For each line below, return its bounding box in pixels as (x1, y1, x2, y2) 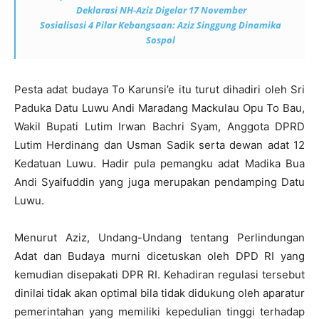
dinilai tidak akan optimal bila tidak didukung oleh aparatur (14, 286, 305, 300)
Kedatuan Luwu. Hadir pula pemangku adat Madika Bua (14, 157, 305, 170)
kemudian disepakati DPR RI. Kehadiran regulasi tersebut (14, 268, 305, 281)
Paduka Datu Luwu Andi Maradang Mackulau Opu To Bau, (14, 101, 305, 115)
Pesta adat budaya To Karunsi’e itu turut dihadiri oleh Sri (14, 83, 305, 96)
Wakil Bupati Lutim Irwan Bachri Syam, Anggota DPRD (14, 120, 305, 133)
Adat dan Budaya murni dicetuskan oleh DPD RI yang (14, 249, 305, 263)
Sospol (145, 33, 175, 46)
